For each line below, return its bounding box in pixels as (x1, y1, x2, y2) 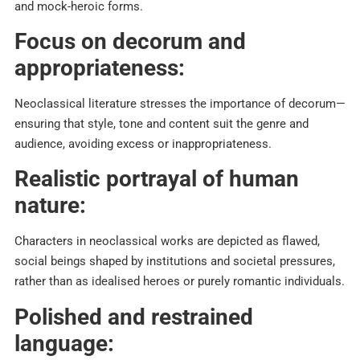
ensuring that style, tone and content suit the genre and (14, 116, 309, 131)
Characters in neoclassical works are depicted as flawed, (14, 234, 320, 249)
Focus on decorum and (14, 27, 246, 55)
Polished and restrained (14, 303, 253, 330)
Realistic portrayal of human (14, 166, 299, 193)
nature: (14, 192, 86, 219)
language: (14, 329, 114, 357)
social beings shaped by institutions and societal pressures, (14, 254, 335, 269)
